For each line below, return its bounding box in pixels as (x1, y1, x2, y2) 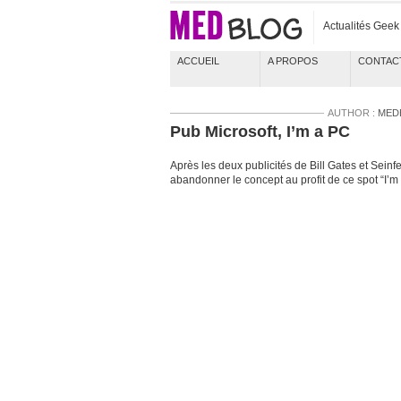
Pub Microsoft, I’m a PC (169, 123, 350, 141)
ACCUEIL (176, 55, 219, 66)
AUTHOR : (327, 107, 378, 118)
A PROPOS (267, 55, 318, 66)
